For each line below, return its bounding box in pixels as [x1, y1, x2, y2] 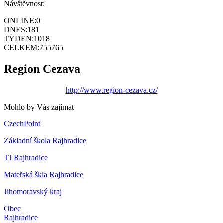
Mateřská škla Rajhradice [4, 170, 83, 179]
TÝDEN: [4, 34, 34, 43]
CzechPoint [4, 119, 40, 128]
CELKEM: [4, 43, 39, 52]
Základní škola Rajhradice [4, 136, 86, 145]
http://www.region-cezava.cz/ [65, 85, 158, 94]
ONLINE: [4, 16, 36, 25]
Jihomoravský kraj [4, 187, 62, 196]
